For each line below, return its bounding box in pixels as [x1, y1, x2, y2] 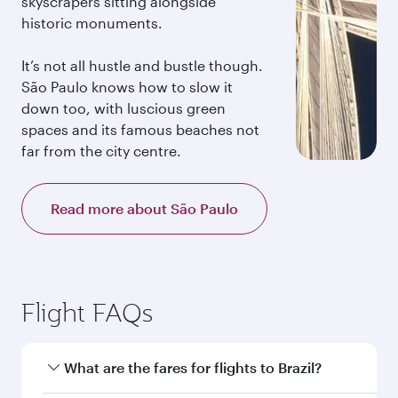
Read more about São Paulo [51, 200, 238, 217]
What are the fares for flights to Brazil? [64, 359, 322, 376]
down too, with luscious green [21, 99, 226, 116]
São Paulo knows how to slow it [21, 78, 233, 95]
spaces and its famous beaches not [21, 121, 259, 138]
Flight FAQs [21, 296, 153, 329]
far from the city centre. [21, 142, 181, 159]
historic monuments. [21, 14, 163, 31]
